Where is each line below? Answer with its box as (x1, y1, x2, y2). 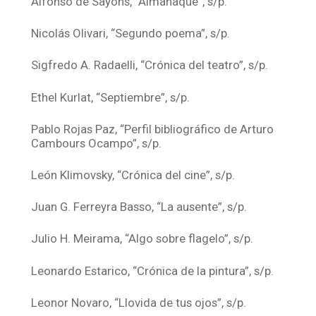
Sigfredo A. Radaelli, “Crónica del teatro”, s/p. (31, 58, 269, 73)
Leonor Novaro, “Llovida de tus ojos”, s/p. (31, 295, 247, 310)
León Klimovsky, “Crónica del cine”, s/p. (31, 168, 236, 183)
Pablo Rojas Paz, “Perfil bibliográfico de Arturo (31, 121, 274, 136)
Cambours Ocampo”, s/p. (31, 135, 162, 150)
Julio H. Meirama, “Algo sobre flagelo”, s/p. (31, 231, 254, 246)
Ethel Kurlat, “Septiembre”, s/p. (31, 90, 190, 104)
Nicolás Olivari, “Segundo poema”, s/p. (31, 26, 231, 41)
